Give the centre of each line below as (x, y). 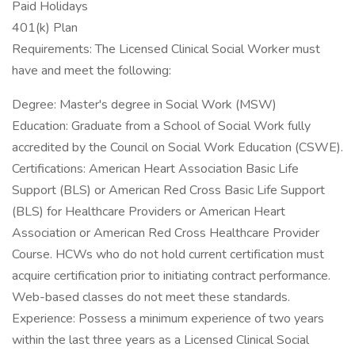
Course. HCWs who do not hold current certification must (168, 254)
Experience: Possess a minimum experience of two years (168, 319)
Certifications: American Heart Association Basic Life (155, 169)
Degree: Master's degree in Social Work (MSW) (144, 105)
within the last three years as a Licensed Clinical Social (160, 340)
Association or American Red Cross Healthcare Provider (166, 233)
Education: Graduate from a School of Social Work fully (161, 126)
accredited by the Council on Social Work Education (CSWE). (177, 147)
